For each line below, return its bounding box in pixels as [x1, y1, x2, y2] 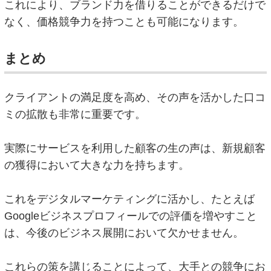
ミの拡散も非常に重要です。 [4, 108, 146, 120]
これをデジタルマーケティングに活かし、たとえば [4, 192, 255, 205]
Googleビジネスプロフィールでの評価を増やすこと [4, 209, 258, 222]
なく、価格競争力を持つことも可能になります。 [4, 15, 244, 28]
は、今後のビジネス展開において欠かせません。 [4, 226, 244, 239]
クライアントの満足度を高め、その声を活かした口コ [4, 91, 266, 103]
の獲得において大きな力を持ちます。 [4, 158, 190, 171]
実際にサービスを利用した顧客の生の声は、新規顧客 [4, 142, 266, 154]
